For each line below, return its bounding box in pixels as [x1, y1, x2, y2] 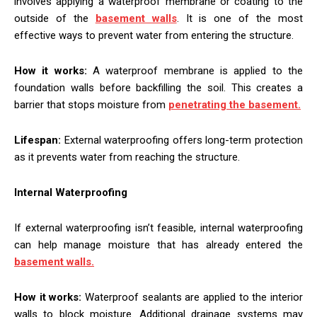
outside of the [14, 11, 96, 25]
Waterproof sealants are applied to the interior [81, 290, 304, 304]
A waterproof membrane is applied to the [86, 64, 304, 77]
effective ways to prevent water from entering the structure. [14, 28, 294, 42]
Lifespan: [14, 133, 61, 146]
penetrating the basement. [168, 98, 301, 111]
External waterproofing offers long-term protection [61, 133, 303, 146]
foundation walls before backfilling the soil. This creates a [14, 81, 303, 94]
